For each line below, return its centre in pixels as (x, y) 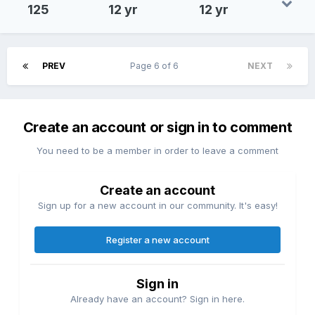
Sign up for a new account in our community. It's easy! (157, 206)
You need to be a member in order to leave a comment (157, 151)
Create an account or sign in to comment (157, 128)
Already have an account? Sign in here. (157, 299)
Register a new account (157, 240)
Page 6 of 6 (156, 66)
